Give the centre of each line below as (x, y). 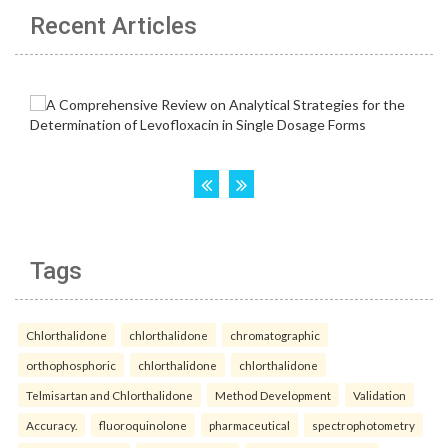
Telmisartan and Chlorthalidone (109, 395)
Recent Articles (113, 26)
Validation (379, 395)
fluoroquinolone (143, 425)
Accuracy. (51, 425)
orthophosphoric (71, 365)
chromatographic (275, 335)
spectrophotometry (363, 425)
